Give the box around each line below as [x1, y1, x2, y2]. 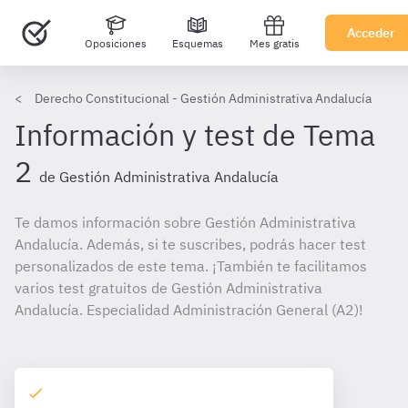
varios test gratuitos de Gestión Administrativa [15, 279, 322, 297]
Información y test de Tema [15, 116, 375, 154]
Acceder [347, 25, 395, 41]
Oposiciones [84, 36, 147, 50]
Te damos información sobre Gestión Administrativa [15, 213, 356, 231]
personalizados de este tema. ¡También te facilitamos [15, 257, 367, 275]
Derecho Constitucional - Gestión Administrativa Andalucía [35, 90, 372, 107]
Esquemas [172, 36, 223, 50]
